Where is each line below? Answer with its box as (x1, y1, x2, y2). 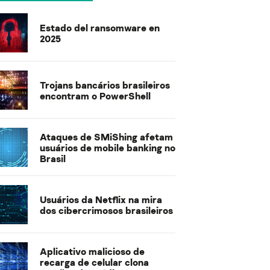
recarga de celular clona (40, 256, 149, 268)
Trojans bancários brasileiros (40, 78, 170, 91)
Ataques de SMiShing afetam (40, 130, 173, 143)
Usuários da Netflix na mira (40, 193, 162, 206)
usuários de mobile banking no (40, 141, 175, 154)
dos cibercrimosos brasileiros (40, 204, 173, 216)
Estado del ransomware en (40, 21, 160, 34)
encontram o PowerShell (40, 89, 151, 102)
